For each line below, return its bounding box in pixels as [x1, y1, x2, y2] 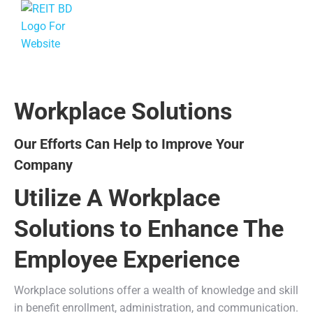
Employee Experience [14, 245, 240, 273]
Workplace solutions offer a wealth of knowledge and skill [14, 284, 298, 297]
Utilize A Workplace [14, 184, 220, 212]
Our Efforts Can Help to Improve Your [14, 136, 244, 152]
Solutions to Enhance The [14, 214, 284, 242]
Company [14, 156, 73, 173]
